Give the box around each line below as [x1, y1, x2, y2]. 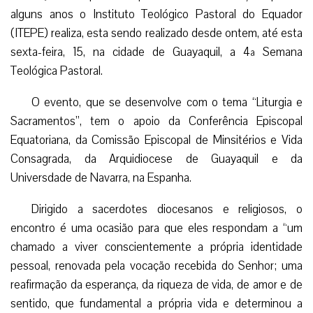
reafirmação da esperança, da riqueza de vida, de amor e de [10, 276, 303, 293]
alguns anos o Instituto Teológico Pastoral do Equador [10, 6, 303, 22]
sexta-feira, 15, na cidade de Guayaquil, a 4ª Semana [10, 43, 303, 60]
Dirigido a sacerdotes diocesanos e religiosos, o [31, 201, 303, 217]
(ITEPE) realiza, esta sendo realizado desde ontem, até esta [10, 24, 303, 41]
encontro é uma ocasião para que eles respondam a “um [10, 219, 303, 236]
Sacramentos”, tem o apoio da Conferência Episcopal [10, 112, 303, 129]
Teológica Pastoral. [10, 62, 103, 79]
